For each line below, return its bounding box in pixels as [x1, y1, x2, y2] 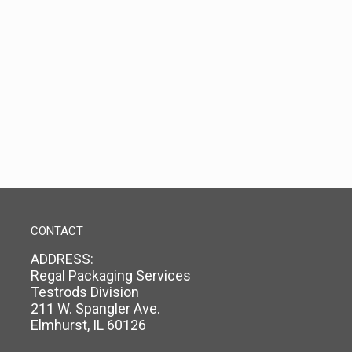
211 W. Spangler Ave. [31, 300, 160, 317]
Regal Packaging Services [31, 267, 191, 284]
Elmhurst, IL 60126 [31, 317, 146, 334]
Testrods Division [31, 284, 139, 301]
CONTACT [31, 224, 83, 239]
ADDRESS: [31, 251, 93, 268]
